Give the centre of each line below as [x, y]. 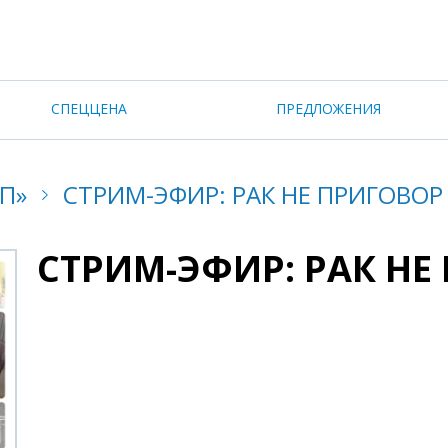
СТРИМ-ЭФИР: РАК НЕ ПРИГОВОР [253, 194]
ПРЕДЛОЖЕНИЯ [328, 108]
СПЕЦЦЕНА [89, 108]
